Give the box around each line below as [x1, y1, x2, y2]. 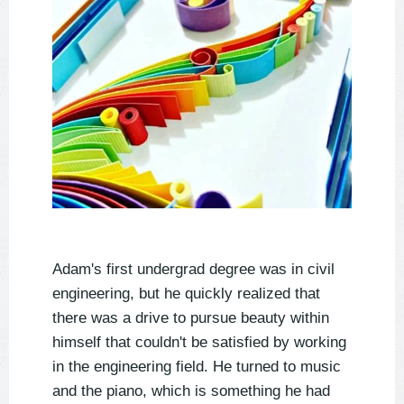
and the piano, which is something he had [52, 382, 330, 400]
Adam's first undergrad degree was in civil [52, 261, 335, 279]
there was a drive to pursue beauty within [52, 309, 329, 327]
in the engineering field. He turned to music [52, 358, 341, 376]
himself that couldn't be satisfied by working [52, 334, 346, 352]
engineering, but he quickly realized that [52, 285, 320, 303]
